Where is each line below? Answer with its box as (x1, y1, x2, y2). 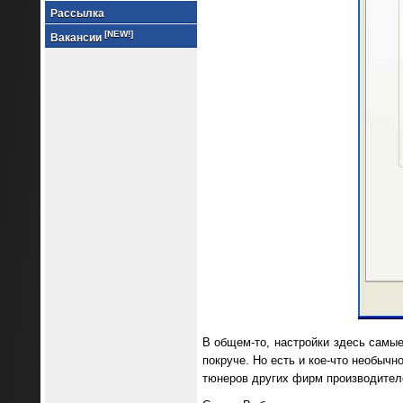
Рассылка (49, 7, 104, 20)
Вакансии (49, 31, 104, 44)
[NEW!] (103, 29, 133, 39)
